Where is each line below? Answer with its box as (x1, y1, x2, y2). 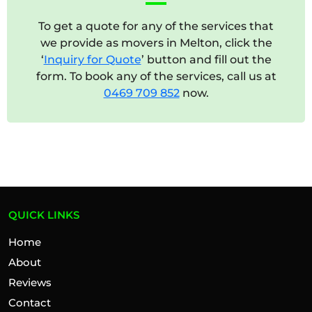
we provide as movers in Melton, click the (40, 36, 272, 49)
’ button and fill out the (141, 52, 272, 66)
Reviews (8, 275, 52, 289)
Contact (8, 295, 51, 309)
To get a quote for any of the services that (38, 19, 274, 33)
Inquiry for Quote (43, 52, 141, 66)
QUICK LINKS (8, 208, 79, 221)
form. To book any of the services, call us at (36, 69, 276, 83)
